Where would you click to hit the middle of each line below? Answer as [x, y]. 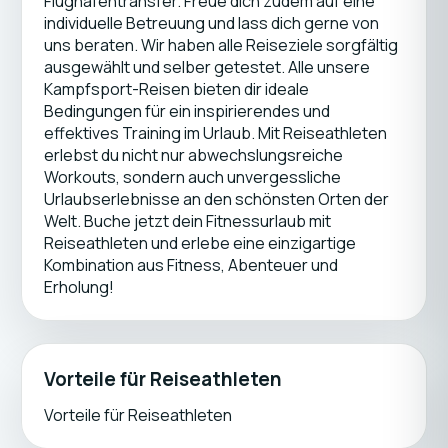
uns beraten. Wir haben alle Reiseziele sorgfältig [220, 45]
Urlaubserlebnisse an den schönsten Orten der [216, 199]
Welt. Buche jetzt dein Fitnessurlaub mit [187, 221]
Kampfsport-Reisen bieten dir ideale [176, 89]
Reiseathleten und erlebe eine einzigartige [199, 243]
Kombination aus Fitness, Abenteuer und [190, 265]
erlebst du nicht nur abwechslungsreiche [193, 155]
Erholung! [78, 287]
